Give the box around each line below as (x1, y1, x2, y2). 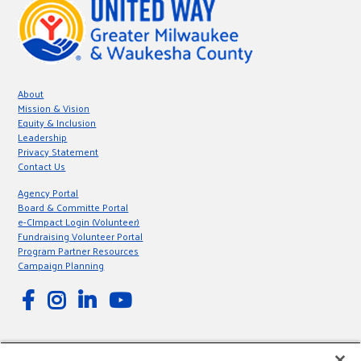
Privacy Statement (18, 143, 99, 161)
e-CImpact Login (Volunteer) (18, 213, 140, 231)
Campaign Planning (18, 256, 105, 275)
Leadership (18, 128, 68, 147)
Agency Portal (18, 184, 79, 202)
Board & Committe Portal (18, 198, 129, 217)
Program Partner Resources (18, 242, 139, 260)
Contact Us (18, 157, 66, 176)
